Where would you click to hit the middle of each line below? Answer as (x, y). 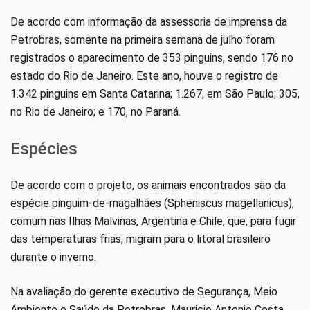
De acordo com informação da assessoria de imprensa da (149, 22)
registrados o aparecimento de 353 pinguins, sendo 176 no (152, 58)
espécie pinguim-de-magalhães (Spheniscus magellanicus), (152, 203)
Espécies (44, 149)
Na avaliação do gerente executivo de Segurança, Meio (144, 292)
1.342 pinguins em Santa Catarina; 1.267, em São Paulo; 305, (155, 94)
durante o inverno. (53, 257)
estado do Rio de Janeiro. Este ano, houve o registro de (144, 76)
